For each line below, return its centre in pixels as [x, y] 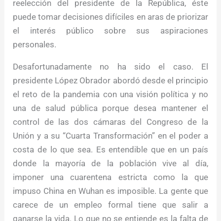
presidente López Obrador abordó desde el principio [110, 80]
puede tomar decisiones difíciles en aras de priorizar [110, 17]
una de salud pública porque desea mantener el [110, 108]
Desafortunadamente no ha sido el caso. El [110, 66]
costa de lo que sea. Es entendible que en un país [110, 149]
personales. [35, 44]
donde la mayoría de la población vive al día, [110, 163]
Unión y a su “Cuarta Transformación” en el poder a [110, 135]
